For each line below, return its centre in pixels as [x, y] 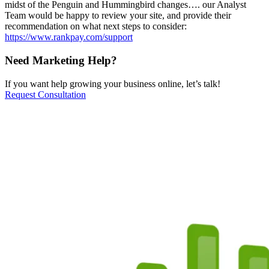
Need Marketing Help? [61, 60]
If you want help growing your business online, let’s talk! [113, 83]
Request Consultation [45, 94]
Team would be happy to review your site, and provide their [118, 16]
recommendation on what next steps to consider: [96, 26]
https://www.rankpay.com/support [69, 37]
